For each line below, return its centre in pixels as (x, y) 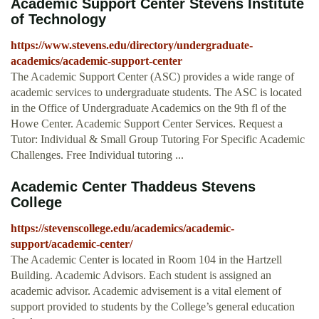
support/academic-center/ (72, 244)
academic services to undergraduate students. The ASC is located (156, 93)
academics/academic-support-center (96, 61)
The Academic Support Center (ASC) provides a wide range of (152, 77)
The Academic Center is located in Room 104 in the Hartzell (146, 260)
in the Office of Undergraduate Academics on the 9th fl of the (148, 108)
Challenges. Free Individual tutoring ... (97, 155)
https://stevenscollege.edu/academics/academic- (122, 229)
